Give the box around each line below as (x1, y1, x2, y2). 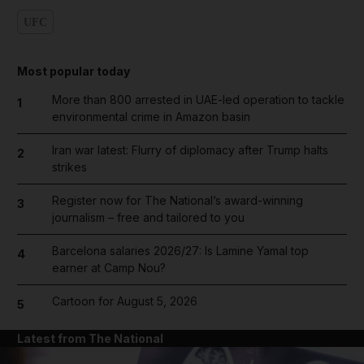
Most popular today (17, 64, 130, 79)
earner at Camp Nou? (51, 261, 166, 275)
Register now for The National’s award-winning (51, 193, 303, 208)
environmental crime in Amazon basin (51, 110, 250, 124)
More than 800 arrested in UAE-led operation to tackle (51, 93, 344, 107)
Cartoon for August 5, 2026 (51, 294, 197, 309)
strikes (51, 160, 87, 175)
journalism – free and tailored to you (51, 210, 245, 225)
